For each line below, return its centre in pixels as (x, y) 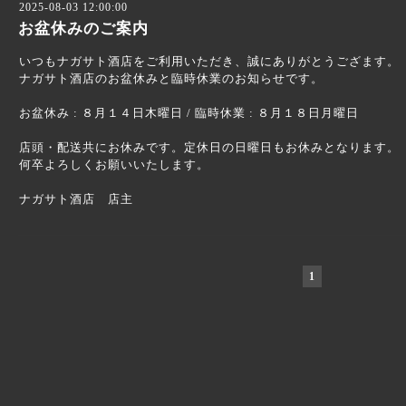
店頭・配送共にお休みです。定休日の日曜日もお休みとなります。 (209, 147)
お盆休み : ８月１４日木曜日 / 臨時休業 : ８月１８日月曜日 (189, 113)
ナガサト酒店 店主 (76, 199)
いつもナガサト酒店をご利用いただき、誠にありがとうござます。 (209, 61)
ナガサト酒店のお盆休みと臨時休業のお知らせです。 (171, 78)
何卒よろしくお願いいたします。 (114, 164)
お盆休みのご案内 (83, 29)
